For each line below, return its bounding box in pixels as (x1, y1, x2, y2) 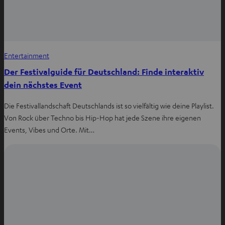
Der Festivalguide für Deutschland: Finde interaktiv (4, 66, 204, 77)
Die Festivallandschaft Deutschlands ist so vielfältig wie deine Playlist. (4, 101, 214, 110)
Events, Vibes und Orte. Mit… (4, 125, 94, 135)
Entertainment (4, 51, 49, 60)
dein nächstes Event (4, 79, 82, 90)
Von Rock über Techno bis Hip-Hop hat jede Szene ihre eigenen (4, 113, 201, 123)
